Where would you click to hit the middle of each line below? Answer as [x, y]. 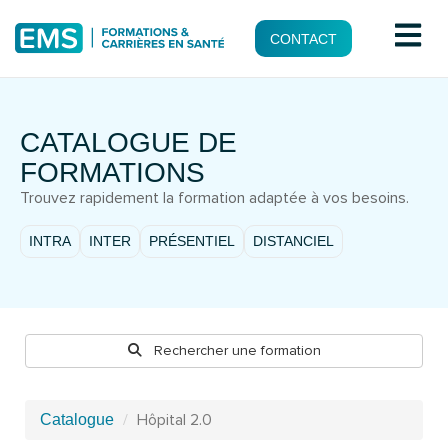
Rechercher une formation [237, 350]
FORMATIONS [112, 172]
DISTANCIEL [293, 240]
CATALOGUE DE [128, 142]
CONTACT [303, 39]
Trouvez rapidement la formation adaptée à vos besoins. [214, 198]
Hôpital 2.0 [174, 419]
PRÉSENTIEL [192, 240]
